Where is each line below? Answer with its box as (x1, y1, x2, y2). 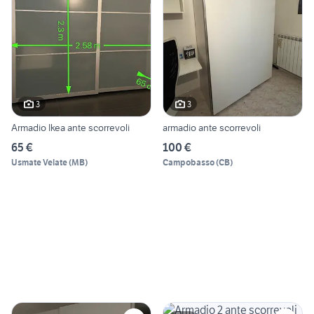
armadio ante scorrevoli (163, 121, 261, 135)
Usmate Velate (11, 157, 67, 168)
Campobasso (163, 157, 214, 168)
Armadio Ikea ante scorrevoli (11, 121, 130, 135)
